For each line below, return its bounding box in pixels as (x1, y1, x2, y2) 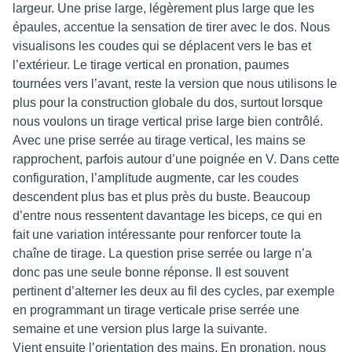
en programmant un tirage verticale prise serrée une (13, 303, 299, 317)
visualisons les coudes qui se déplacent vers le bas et (13, 39, 311, 53)
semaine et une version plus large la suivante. (13, 322, 267, 335)
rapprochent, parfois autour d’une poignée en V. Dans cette (13, 152, 339, 166)
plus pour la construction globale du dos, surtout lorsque (13, 96, 323, 109)
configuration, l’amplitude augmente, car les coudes (13, 171, 299, 185)
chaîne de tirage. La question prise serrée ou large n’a (13, 247, 312, 260)
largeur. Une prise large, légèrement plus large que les (13, 2, 314, 15)
